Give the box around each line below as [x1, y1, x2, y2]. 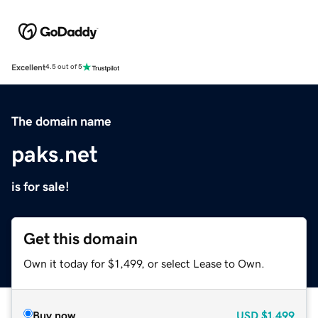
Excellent [11, 62, 45, 72]
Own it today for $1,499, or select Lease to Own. [23, 257, 265, 269]
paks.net [11, 142, 98, 165]
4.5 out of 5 [45, 63, 82, 71]
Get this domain [23, 230, 138, 247]
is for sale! [11, 180, 70, 193]
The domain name [11, 114, 111, 128]
